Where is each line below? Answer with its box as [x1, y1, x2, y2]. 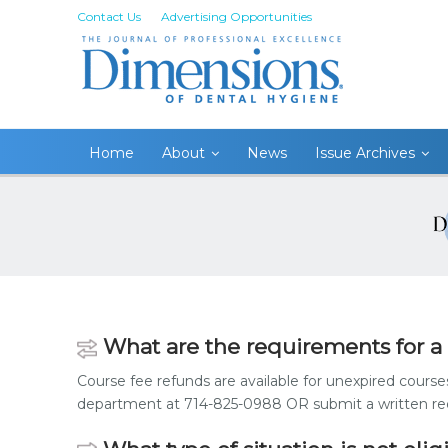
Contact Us [77, 9, 141, 24]
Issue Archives [315, 144, 415, 162]
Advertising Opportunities [161, 9, 312, 24]
